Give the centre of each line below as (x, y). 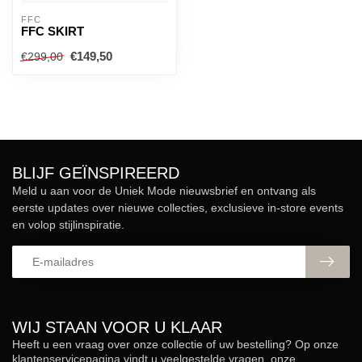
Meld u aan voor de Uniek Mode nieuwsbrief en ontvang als (164, 191)
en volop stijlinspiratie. (68, 225)
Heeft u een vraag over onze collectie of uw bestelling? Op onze (175, 344)
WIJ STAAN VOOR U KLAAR (117, 327)
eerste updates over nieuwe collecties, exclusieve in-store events (178, 208)
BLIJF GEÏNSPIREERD (96, 173)
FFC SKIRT (53, 31)
